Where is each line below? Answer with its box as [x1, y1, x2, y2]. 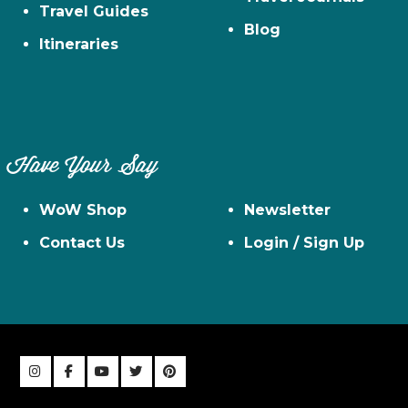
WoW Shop [39, 201, 127, 219]
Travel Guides [39, 3, 149, 21]
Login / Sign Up [244, 234, 364, 252]
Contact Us [39, 234, 126, 252]
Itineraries [39, 36, 119, 54]
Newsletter [244, 201, 331, 219]
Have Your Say [6, 156, 158, 178]
